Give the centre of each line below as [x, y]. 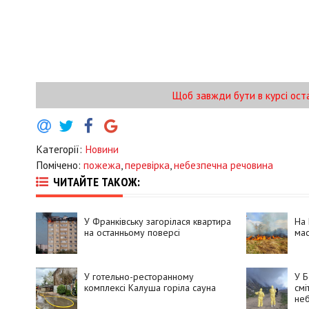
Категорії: [60, 149]
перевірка [147, 165]
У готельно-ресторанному [139, 277]
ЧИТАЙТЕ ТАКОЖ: [97, 181]
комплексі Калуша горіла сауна [150, 288]
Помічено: [60, 165]
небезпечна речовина [223, 165]
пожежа [102, 165]
